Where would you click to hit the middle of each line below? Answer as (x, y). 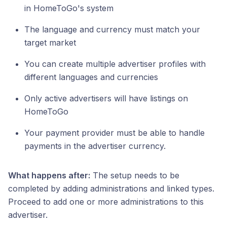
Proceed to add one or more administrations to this (106, 202)
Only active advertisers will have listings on (106, 98)
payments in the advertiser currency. (95, 146)
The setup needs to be (135, 175)
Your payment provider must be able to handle (115, 133)
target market (50, 43)
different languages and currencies (91, 77)
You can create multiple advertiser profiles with (115, 64)
